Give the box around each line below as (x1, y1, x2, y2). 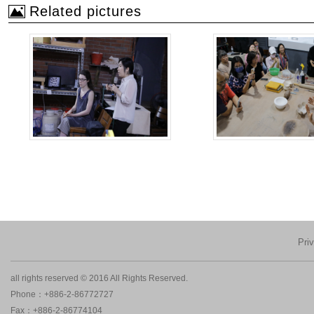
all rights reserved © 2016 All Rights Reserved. (11, 273, 188, 283)
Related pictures (29, 3, 142, 19)
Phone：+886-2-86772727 (11, 289, 114, 299)
